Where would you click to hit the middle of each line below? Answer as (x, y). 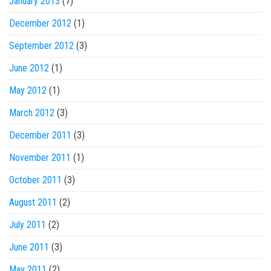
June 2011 (29, 247)
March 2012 (32, 113)
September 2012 (41, 46)
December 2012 (40, 23)
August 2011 (33, 202)
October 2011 (35, 180)
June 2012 (29, 68)
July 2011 (28, 225)
